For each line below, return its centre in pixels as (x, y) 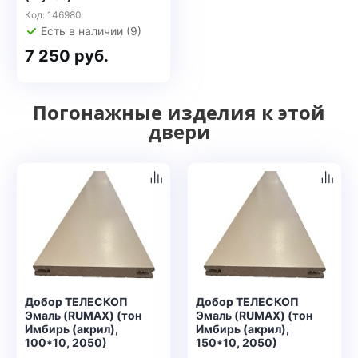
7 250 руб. (67, 56)
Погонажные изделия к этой (179, 112)
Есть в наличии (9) (91, 31)
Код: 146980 (53, 15)
